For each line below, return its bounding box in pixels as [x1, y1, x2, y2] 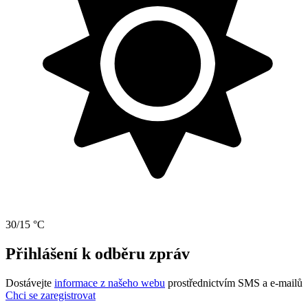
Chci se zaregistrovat [5, 289, 96, 302]
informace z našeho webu [54, 277, 165, 289]
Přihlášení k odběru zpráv [5, 245, 190, 263]
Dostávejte [5, 277, 54, 289]
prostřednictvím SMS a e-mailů [165, 277, 302, 289]
